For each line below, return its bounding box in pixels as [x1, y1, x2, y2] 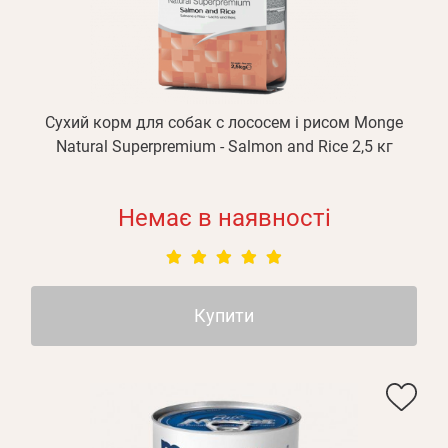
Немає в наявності [117, 204, 331, 232]
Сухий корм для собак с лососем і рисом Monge [45, 113, 403, 132]
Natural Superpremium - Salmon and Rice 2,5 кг [55, 137, 393, 156]
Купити [194, 305, 254, 326]
